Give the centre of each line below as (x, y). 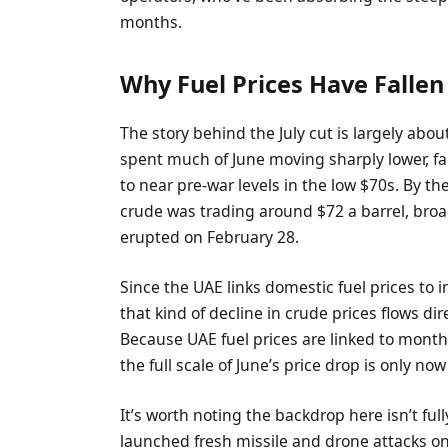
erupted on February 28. (210, 236)
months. (151, 22)
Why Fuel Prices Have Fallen (282, 83)
